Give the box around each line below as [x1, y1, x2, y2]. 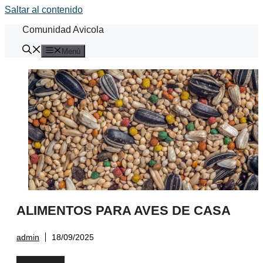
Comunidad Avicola [22, 25, 104, 35]
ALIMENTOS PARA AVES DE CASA [16, 203, 231, 218]
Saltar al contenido [5, 5, 83, 15]
